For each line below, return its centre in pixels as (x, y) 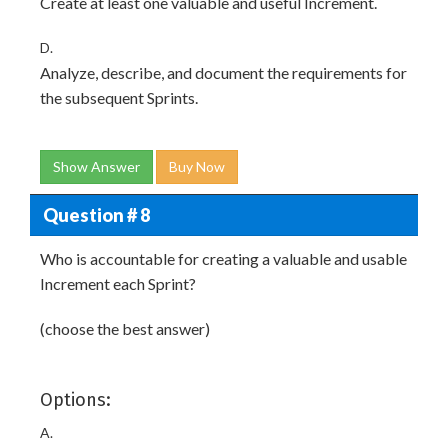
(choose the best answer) (125, 328)
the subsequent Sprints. (119, 97)
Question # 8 (96, 214)
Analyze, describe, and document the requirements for (223, 72)
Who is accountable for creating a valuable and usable (223, 258)
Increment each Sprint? (118, 283)
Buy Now (197, 166)
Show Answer (96, 166)
